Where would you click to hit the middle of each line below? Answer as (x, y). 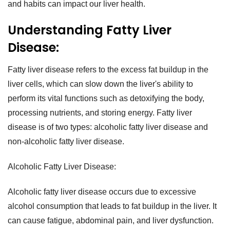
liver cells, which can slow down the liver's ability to (100, 84)
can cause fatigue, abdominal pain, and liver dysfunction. (111, 220)
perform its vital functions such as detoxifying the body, (106, 99)
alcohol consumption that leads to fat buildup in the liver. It (112, 206)
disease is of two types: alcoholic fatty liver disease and (108, 127)
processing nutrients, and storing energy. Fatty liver (100, 113)
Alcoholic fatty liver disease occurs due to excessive (102, 191)
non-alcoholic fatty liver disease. (66, 142)
